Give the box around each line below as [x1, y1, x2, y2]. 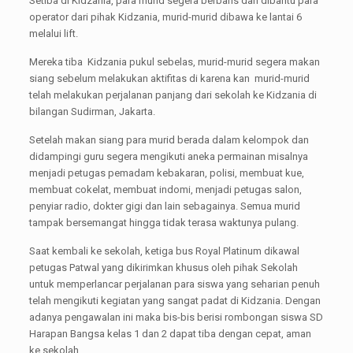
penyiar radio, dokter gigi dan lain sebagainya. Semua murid [28, 200, 300, 212]
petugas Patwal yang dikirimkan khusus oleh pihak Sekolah [28, 262, 298, 273]
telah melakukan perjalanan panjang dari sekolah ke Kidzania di [28, 89, 317, 101]
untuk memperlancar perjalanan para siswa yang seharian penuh [28, 278, 320, 290]
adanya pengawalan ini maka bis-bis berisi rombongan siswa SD [28, 311, 323, 323]
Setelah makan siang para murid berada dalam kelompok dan [28, 134, 309, 146]
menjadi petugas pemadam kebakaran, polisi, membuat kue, [28, 167, 304, 179]
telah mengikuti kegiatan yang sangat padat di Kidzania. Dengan [28, 295, 321, 307]
